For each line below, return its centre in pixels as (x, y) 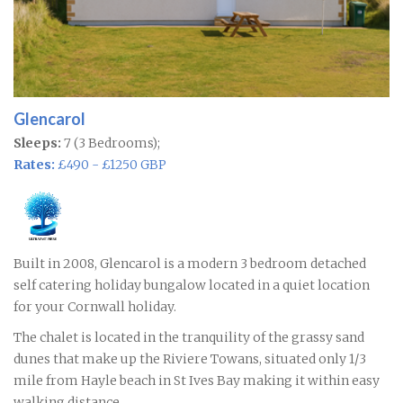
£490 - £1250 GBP (111, 165)
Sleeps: (37, 143)
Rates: (34, 165)
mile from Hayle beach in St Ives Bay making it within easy (197, 381)
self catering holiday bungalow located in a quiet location (192, 286)
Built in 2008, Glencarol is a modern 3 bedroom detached (190, 264)
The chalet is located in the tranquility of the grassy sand (189, 338)
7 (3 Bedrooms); (111, 143)
